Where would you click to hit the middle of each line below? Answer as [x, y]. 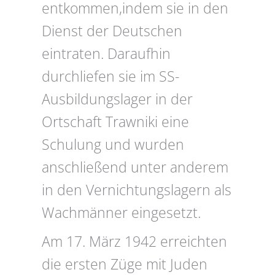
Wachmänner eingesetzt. [121, 213]
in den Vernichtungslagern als [137, 190]
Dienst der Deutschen [112, 31]
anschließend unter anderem [135, 168]
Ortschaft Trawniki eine [115, 122]
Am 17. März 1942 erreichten [134, 242]
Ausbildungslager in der [117, 99]
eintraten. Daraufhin [106, 54]
